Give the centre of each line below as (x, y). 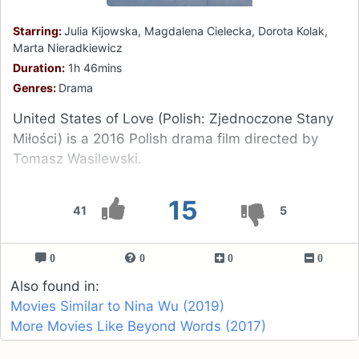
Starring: (38, 30)
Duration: (39, 67)
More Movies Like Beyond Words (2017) (138, 326)
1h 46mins (93, 67)
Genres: (36, 87)
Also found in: (55, 286)
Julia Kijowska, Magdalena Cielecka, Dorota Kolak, (196, 30)
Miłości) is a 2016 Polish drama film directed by (165, 138)
